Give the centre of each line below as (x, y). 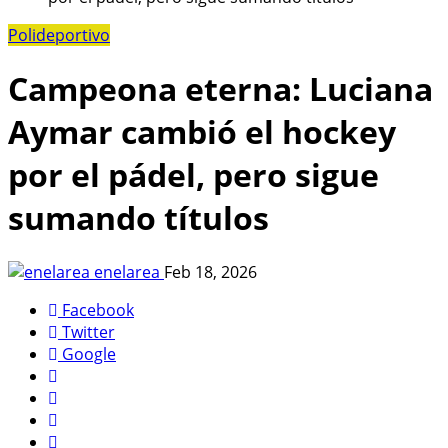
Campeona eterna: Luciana (220, 89)
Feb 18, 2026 (210, 271)
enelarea (127, 271)
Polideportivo (59, 34)
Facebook (98, 309)
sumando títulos (138, 218)
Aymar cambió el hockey (202, 132)
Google (89, 353)
